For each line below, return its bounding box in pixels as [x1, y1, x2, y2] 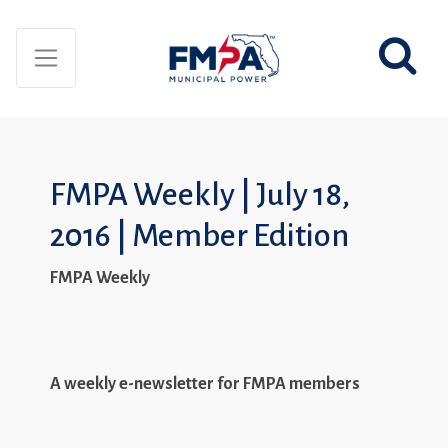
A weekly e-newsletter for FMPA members [50, 374, 360, 393]
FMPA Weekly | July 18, [50, 178, 350, 212]
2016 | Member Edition [50, 219, 349, 253]
